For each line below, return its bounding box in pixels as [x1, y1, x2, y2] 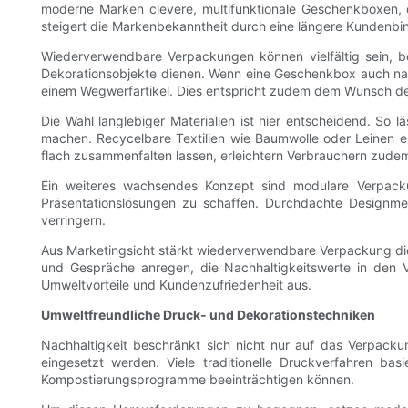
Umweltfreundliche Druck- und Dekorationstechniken [41, 307, 375, 323]
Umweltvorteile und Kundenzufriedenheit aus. [41, 277, 311, 293]
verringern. [41, 212, 106, 229]
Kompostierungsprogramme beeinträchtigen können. [41, 372, 354, 388]
